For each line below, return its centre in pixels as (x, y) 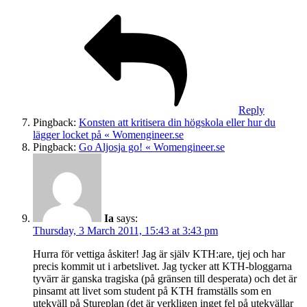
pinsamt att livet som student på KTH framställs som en (152, 291)
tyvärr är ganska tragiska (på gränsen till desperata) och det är (165, 279)
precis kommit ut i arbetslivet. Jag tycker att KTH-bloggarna (162, 267)
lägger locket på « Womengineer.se (108, 135)
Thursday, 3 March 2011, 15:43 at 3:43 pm (125, 231)
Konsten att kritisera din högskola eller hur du (177, 123)
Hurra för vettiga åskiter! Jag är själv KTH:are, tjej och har (159, 254)
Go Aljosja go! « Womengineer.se (152, 147)
